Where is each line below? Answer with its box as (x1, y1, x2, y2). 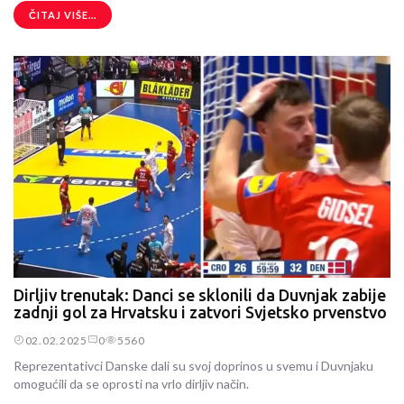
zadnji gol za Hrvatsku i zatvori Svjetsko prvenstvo (14, 303, 387, 321)
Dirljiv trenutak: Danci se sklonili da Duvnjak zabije (14, 286, 386, 304)
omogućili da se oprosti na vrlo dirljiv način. (14, 376, 249, 392)
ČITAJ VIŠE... (29, 9, 96, 22)
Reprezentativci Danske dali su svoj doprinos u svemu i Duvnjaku (14, 358, 373, 374)
